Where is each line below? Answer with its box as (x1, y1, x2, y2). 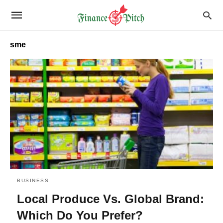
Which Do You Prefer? (17, 208, 143, 222)
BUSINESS (17, 177, 49, 183)
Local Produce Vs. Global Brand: (17, 192, 204, 206)
